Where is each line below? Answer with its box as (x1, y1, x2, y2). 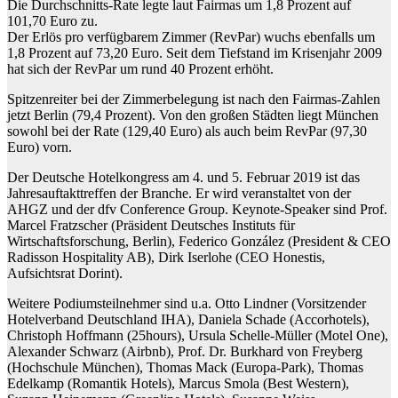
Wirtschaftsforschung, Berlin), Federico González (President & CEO (7, 234, 391, 250)
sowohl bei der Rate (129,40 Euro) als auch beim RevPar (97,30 (7, 123, 367, 139)
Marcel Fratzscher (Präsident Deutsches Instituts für (7, 218, 295, 234)
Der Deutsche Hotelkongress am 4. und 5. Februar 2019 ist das (7, 170, 360, 186)
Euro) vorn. (7, 139, 72, 155)
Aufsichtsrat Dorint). (7, 266, 123, 282)
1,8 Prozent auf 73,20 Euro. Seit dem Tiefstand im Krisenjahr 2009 (7, 45, 382, 61)
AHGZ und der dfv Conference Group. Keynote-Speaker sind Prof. (7, 202, 387, 218)
